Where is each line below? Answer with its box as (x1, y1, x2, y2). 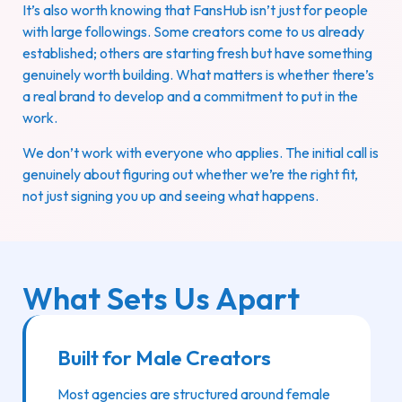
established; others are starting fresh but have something (22, 44, 372, 63)
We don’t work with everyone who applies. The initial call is (22, 143, 379, 162)
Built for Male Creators (57, 345, 271, 371)
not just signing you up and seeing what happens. (22, 186, 319, 205)
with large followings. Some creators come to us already (22, 22, 364, 41)
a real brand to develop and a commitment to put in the (22, 87, 358, 106)
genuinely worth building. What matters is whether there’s (22, 66, 374, 84)
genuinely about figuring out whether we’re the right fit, (22, 164, 358, 183)
